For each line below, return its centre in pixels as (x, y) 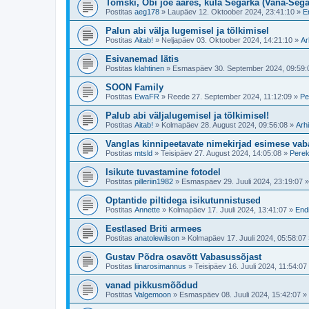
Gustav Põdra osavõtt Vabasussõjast (183, 257)
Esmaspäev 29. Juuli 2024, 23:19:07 (242, 181)
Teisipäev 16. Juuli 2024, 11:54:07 (251, 266)
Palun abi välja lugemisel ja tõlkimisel (187, 31)
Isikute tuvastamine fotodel (163, 172)
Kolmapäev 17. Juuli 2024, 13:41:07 (228, 210)
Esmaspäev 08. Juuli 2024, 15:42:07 (240, 295)
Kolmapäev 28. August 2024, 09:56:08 (225, 125)
